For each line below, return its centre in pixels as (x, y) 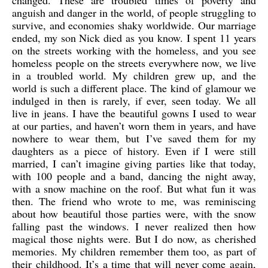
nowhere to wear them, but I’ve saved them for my (134, 138)
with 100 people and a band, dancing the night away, (134, 176)
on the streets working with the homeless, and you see (134, 50)
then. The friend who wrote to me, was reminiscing (134, 201)
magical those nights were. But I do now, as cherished (134, 239)
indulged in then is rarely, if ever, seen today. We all (134, 100)
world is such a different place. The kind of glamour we (134, 88)
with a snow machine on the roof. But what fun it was (134, 188)
